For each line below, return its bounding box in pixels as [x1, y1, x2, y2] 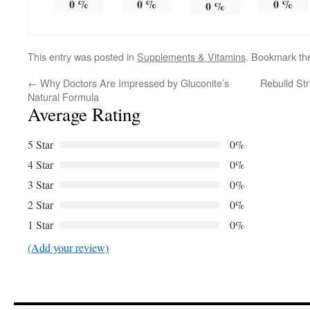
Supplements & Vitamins [137, 49, 246, 64]
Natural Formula [28, 89, 99, 104]
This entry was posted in [28, 49, 137, 64]
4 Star [28, 157, 53, 172]
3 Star [28, 177, 53, 192]
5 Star [28, 137, 53, 152]
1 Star [28, 217, 53, 232]
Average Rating [28, 102, 140, 127]
